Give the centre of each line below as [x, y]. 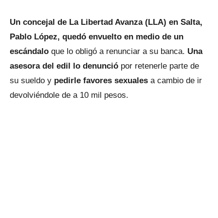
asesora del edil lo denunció [65, 66]
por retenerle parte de [160, 66]
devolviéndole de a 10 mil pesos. [69, 95]
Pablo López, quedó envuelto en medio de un [97, 37]
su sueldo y [32, 81]
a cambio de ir [176, 81]
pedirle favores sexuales [102, 81]
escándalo [30, 51]
